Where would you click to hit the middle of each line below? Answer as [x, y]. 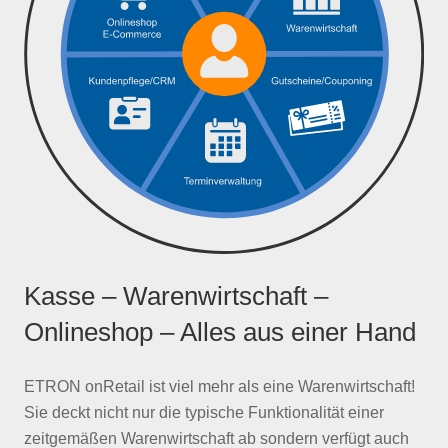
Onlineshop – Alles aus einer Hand [220, 331]
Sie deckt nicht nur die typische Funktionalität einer [204, 412]
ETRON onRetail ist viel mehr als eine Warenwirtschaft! [219, 386]
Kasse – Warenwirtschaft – [176, 295]
